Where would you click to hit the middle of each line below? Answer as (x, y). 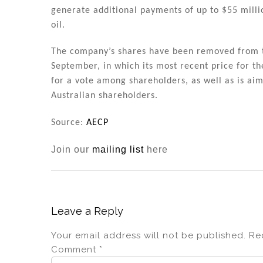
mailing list (118, 149)
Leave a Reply (87, 211)
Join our (72, 149)
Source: (69, 123)
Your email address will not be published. (149, 235)
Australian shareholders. (104, 96)
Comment (75, 249)
